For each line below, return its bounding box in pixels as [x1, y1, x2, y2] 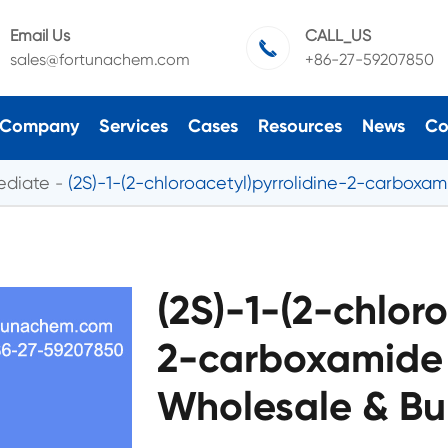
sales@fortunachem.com [9, 50, 190, 69]
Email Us [9, 26, 70, 45]
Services [98, 114, 168, 137]
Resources [257, 114, 342, 137]
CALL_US [304, 26, 371, 45]
